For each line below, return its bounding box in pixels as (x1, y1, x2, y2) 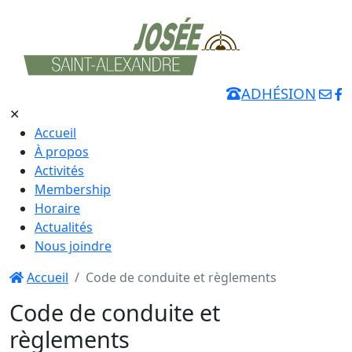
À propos (35, 142, 89, 160)
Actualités (35, 218, 93, 236)
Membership (35, 180, 111, 198)
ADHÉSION (241, 82, 316, 103)
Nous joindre (35, 236, 112, 255)
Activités (35, 161, 84, 179)
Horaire (35, 199, 80, 217)
